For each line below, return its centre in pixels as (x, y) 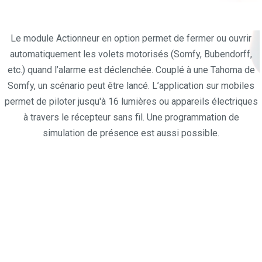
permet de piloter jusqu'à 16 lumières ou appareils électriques (131, 102)
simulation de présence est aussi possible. (131, 133)
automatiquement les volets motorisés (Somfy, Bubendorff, (131, 54)
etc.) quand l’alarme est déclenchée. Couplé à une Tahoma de (131, 70)
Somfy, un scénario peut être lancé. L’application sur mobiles (131, 86)
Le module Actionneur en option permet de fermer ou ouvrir (131, 39)
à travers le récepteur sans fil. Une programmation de (131, 118)
